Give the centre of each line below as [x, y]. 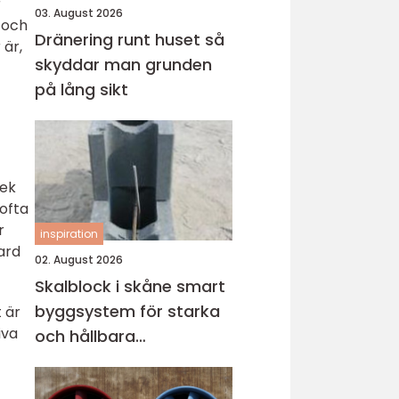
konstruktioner [94, 361]
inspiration [69, 234]
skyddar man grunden [123, 65]
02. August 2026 [79, 260]
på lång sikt [81, 90]
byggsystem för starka [127, 311]
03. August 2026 [79, 13]
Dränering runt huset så [120, 40]
